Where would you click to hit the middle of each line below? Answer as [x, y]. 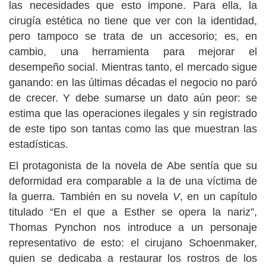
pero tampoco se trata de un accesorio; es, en [133, 36]
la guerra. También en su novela [91, 196]
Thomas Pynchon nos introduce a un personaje [133, 227]
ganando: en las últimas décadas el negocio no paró [133, 82]
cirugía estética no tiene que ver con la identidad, [133, 20]
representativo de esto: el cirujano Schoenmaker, [133, 243]
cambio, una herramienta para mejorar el [133, 51]
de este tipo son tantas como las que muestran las [133, 129]
